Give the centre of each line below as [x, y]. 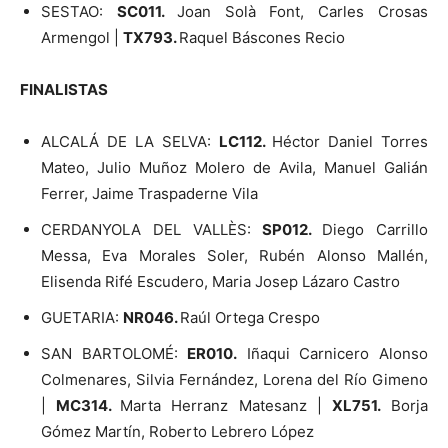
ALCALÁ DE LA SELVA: [130, 141]
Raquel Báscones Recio [262, 37]
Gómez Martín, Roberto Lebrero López [177, 431]
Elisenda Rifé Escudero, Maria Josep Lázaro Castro [220, 281]
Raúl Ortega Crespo [250, 317]
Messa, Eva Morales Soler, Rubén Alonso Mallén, [234, 255]
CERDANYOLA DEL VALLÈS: [152, 229]
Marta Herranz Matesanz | [226, 405]
